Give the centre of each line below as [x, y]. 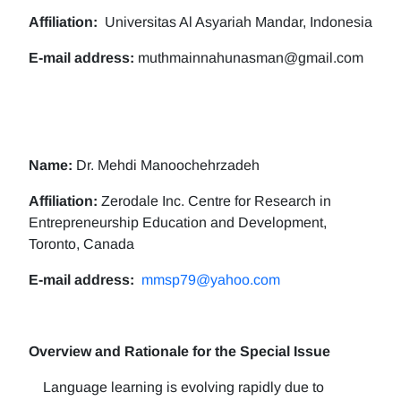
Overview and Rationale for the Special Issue [179, 351]
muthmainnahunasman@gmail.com [249, 58]
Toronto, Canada [81, 244]
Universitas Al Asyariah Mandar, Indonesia [235, 22]
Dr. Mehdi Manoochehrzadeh [166, 165]
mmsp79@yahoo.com [211, 280]
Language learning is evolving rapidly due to [176, 387]
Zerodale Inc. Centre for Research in [214, 201]
